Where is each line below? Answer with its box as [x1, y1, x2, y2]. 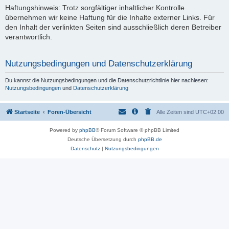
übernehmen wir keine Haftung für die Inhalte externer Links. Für [5, 13, 215, 21]
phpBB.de [138, 136, 162, 142]
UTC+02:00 [195, 108, 224, 115]
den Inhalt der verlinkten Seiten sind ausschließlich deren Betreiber [5, 23, 221, 31]
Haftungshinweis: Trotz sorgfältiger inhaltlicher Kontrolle [5, 4, 185, 12]
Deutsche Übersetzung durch [67, 136, 138, 142]
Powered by [50, 127, 79, 133]
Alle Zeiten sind [156, 108, 195, 115]
